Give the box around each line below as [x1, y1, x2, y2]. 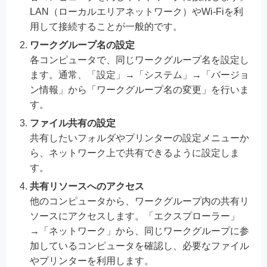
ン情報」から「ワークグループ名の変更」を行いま [30, 84, 249, 95]
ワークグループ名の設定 [30, 39, 135, 50]
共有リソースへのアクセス [30, 181, 144, 191]
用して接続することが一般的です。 [30, 21, 182, 32]
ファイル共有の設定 [30, 117, 116, 128]
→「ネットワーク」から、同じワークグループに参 [30, 225, 249, 236]
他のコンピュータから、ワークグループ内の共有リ [30, 195, 249, 206]
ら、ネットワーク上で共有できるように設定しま [30, 147, 240, 158]
